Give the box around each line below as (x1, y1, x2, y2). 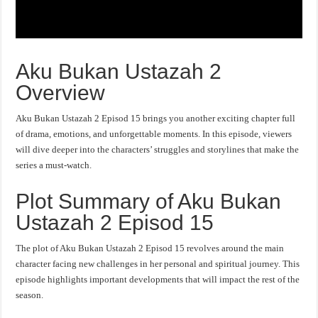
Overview (16, 81, 106, 104)
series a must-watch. (16, 160, 92, 170)
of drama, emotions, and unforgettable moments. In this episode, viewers (16, 128, 292, 139)
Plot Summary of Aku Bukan (16, 190, 282, 213)
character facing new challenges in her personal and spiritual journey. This (16, 258, 300, 269)
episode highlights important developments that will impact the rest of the (16, 274, 300, 285)
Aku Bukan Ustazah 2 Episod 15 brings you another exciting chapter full (16, 113, 296, 124)
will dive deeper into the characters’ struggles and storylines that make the (16, 144, 300, 155)
